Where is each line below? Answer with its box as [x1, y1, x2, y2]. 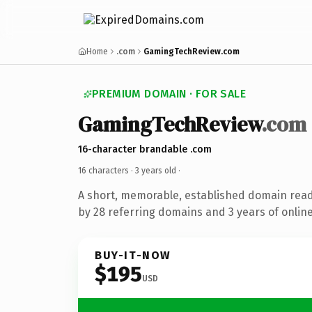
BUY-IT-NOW [95, 248, 171, 262]
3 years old [135, 165, 176, 175]
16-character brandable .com [78, 143, 212, 155]
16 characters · [78, 165, 135, 175]
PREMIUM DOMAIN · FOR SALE [92, 87, 246, 100]
